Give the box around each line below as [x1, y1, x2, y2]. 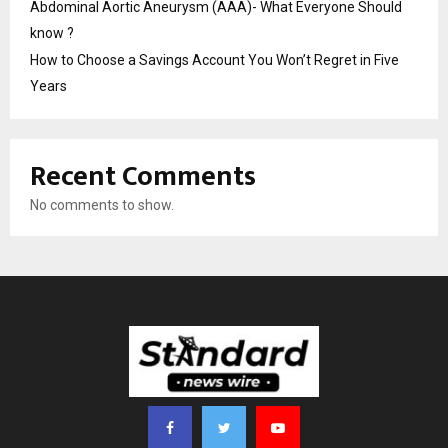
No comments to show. [30, 197, 174, 214]
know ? [30, 25, 74, 42]
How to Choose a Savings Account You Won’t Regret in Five [30, 52, 399, 69]
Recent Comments [30, 153, 256, 201]
